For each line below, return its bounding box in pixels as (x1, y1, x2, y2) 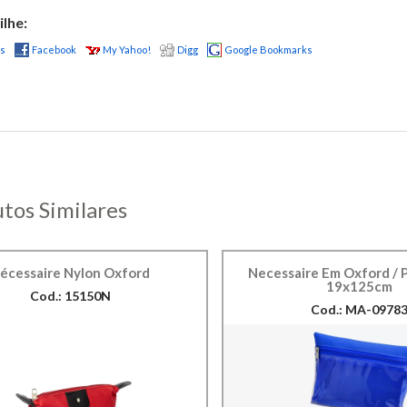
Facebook (31, 44, 76, 55)
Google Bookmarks (223, 44, 313, 55)
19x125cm (326, 278, 393, 294)
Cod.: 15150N (29, 288, 111, 303)
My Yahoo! (102, 44, 151, 55)
